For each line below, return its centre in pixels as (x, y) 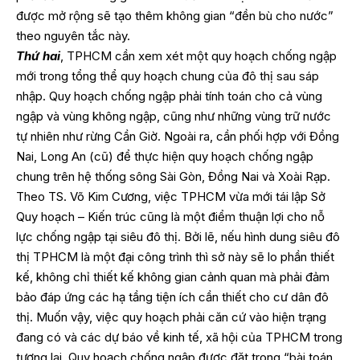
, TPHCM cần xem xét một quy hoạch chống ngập (198, 56)
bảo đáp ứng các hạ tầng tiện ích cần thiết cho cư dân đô (172, 297)
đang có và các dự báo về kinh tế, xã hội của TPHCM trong (179, 337)
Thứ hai (38, 56)
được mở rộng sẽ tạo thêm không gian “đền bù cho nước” (175, 16)
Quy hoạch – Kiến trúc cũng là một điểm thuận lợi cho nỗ (170, 217)
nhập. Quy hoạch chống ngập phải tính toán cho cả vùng (169, 96)
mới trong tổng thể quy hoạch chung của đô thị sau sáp (168, 76)
